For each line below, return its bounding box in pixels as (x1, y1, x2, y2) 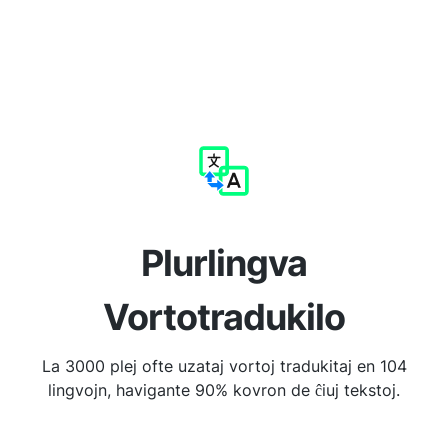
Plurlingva (141, 241, 307, 285)
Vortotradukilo (103, 295, 345, 339)
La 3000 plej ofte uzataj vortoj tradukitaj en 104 (41, 356, 407, 376)
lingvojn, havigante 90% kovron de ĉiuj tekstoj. (48, 380, 400, 400)
